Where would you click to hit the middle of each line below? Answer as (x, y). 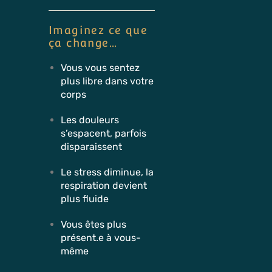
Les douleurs (90, 120)
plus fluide (85, 199)
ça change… (83, 43)
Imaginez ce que (98, 30)
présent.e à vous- (101, 238)
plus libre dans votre (107, 81)
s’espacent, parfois (104, 133)
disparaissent (91, 147)
